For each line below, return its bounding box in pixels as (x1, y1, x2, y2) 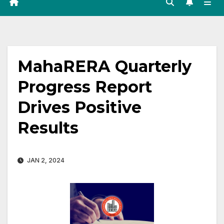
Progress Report (17, 77, 152, 97)
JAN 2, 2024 (25, 156, 64, 164)
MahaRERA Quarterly (17, 56, 191, 76)
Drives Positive (17, 97, 141, 117)
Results (17, 118, 78, 138)
